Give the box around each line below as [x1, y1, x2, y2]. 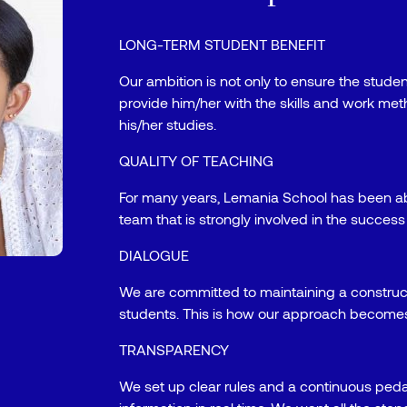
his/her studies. [119, 115, 217, 133]
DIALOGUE [119, 246, 190, 263]
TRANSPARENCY [119, 341, 230, 358]
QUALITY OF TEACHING [119, 152, 274, 169]
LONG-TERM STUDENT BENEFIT [119, 35, 326, 53]
